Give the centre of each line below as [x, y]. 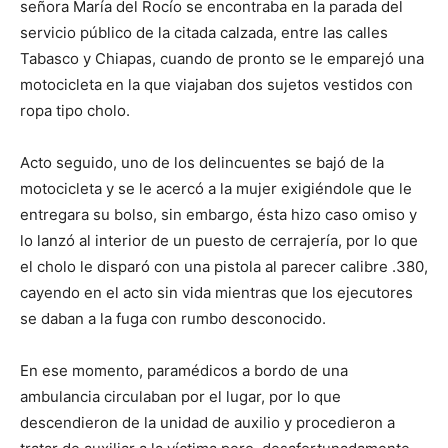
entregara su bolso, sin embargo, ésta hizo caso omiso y [218, 215]
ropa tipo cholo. [75, 111]
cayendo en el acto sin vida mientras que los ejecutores [216, 293]
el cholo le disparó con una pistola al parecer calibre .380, [224, 267]
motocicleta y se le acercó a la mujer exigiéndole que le [216, 189]
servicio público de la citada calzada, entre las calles [204, 33]
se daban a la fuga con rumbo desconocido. [173, 319]
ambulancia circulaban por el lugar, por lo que [180, 397]
